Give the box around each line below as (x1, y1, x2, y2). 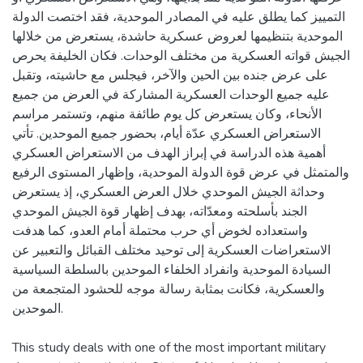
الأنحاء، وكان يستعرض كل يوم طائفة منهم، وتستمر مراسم (12, 105, 322, 123)
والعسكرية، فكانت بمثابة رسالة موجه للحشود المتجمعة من (12, 280, 325, 298)
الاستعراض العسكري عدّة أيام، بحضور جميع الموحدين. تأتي (12, 124, 321, 143)
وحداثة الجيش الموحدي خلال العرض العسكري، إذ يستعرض (12, 182, 325, 201)
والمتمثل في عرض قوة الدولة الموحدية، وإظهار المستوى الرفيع (12, 163, 349, 181)
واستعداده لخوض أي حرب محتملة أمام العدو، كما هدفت (12, 221, 308, 240)
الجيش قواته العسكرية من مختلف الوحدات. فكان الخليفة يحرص (12, 46, 350, 65)
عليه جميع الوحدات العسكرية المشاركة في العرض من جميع (12, 85, 330, 104)
